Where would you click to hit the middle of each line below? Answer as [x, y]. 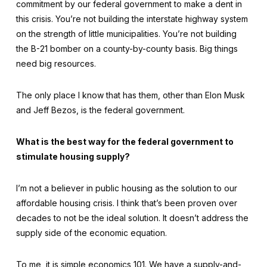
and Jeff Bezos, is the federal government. [100, 110]
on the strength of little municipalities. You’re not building [126, 34]
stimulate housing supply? [73, 156]
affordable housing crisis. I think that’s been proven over [126, 203]
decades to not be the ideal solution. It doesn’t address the [132, 218]
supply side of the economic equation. [91, 233]
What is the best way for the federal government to [125, 142]
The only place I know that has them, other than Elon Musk [130, 95]
